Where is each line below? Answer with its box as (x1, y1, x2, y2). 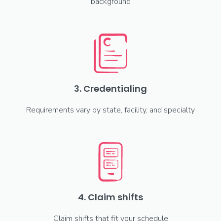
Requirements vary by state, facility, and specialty (26, 105, 195, 115)
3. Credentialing (74, 82, 147, 95)
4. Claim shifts (78, 191, 143, 203)
